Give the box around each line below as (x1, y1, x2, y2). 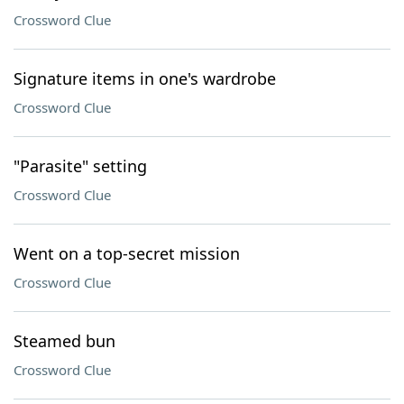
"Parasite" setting (14, 155, 147, 177)
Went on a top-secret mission (14, 243, 240, 264)
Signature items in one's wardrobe (14, 68, 276, 89)
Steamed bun (14, 330, 115, 352)
